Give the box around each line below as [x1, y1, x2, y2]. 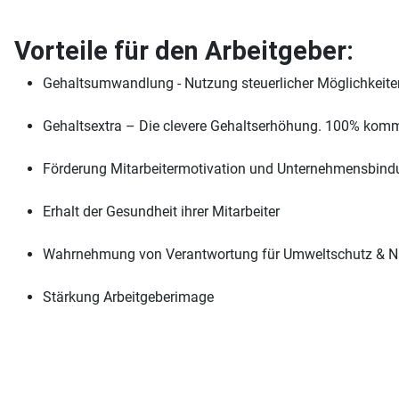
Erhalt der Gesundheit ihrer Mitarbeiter [43, 203, 280, 220]
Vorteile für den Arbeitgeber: [14, 36, 354, 66]
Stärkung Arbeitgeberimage [43, 289, 214, 305]
